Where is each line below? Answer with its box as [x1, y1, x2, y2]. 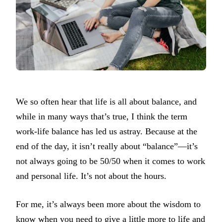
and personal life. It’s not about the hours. [16, 171, 169, 181]
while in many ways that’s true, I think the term [16, 111, 187, 122]
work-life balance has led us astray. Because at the [16, 126, 197, 137]
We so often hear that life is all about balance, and [16, 97, 197, 107]
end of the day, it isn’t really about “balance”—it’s [16, 141, 198, 152]
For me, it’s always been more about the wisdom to [16, 199, 201, 210]
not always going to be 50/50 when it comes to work [16, 156, 205, 166]
